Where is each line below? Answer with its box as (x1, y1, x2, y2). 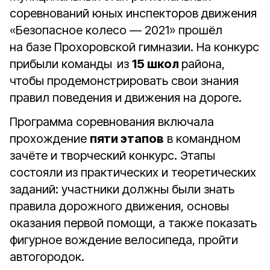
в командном (164, 131, 240, 146)
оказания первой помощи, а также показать (10, 216, 257, 230)
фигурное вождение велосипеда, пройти (10, 233, 238, 247)
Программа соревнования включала (10, 115, 214, 129)
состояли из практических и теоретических (10, 165, 256, 180)
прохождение (10, 131, 90, 146)
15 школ (132, 57, 181, 71)
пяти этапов (90, 131, 164, 146)
